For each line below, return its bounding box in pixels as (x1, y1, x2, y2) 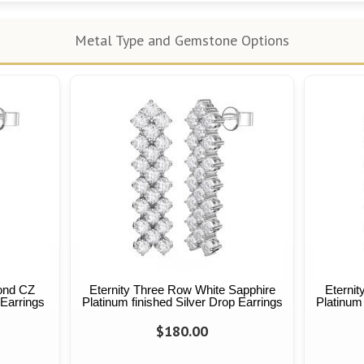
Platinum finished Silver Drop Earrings (81, 295, 283, 310)
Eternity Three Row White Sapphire (89, 283, 275, 297)
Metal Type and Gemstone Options (75, 31, 289, 50)
